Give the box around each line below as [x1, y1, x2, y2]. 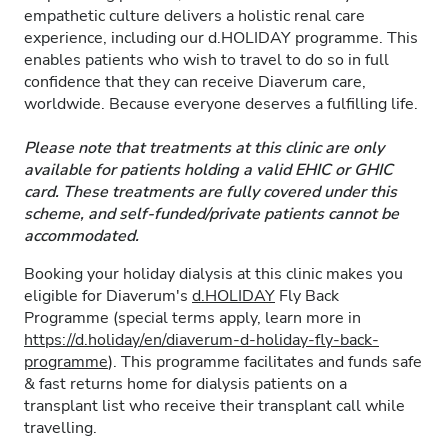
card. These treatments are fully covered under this [24, 181, 397, 203]
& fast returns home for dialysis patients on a [24, 373, 347, 395]
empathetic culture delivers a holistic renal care [24, 5, 365, 27]
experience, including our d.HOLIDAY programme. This [24, 27, 418, 49]
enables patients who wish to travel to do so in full [24, 49, 389, 71]
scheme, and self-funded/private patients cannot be [24, 203, 399, 225]
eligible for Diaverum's [24, 285, 192, 307]
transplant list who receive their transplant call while [24, 395, 405, 417]
